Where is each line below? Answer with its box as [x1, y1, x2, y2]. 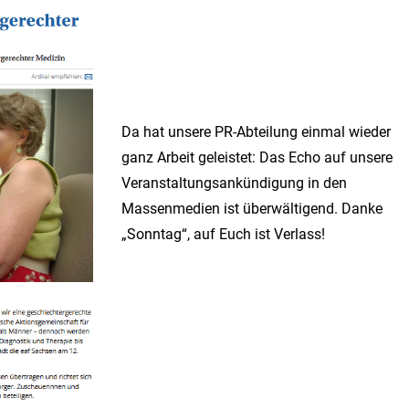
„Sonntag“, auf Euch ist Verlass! [121, 225, 325, 244]
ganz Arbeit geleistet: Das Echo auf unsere [121, 149, 393, 167]
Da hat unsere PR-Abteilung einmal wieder [121, 123, 391, 142]
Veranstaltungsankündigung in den [121, 174, 347, 193]
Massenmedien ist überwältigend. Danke [121, 200, 383, 218]
